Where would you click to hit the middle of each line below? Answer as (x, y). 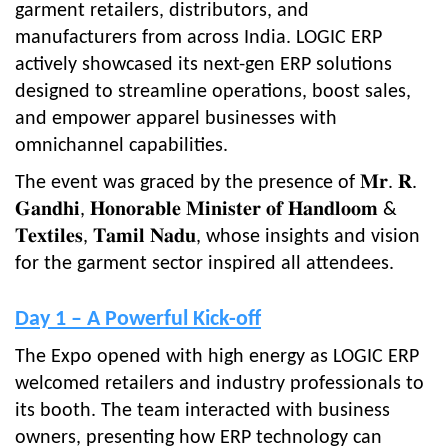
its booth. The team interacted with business (202, 410)
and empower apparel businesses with (176, 118)
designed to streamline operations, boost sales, (213, 91)
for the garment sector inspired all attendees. (204, 263)
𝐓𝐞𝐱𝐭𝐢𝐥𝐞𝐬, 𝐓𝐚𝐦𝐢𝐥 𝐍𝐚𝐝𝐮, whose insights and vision (217, 236)
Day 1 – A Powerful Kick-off (138, 319)
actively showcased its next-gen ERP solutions (203, 64)
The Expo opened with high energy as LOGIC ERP (217, 356)
